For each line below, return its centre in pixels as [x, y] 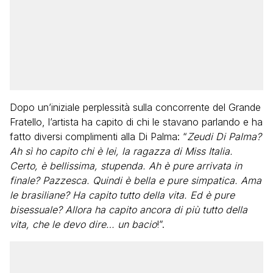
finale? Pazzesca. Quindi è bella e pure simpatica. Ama [136, 180]
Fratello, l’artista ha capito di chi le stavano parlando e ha [136, 122]
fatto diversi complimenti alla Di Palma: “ [98, 136]
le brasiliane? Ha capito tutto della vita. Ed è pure [122, 195]
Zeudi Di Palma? [224, 136]
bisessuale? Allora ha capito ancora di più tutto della [129, 210]
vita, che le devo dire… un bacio [83, 224]
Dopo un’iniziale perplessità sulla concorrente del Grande [135, 107]
